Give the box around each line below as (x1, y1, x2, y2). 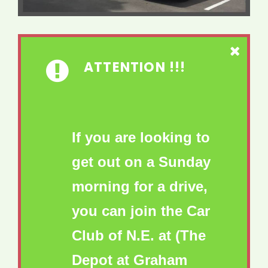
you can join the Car (72, 203, 210, 220)
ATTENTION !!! (84, 58, 186, 77)
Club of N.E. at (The (72, 227, 206, 244)
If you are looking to (72, 129, 210, 146)
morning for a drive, (72, 178, 208, 195)
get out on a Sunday (72, 154, 211, 170)
